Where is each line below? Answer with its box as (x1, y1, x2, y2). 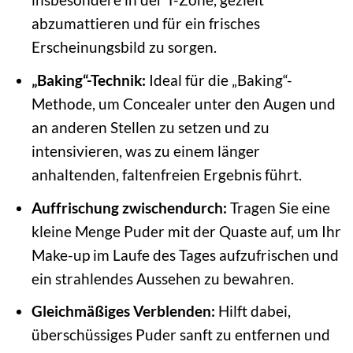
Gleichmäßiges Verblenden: (31, 302, 215, 321)
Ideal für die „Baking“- (145, 71, 292, 89)
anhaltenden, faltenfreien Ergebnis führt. (31, 165, 302, 184)
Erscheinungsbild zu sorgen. (31, 38, 217, 57)
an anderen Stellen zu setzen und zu (31, 118, 269, 136)
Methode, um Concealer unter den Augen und (31, 95, 336, 113)
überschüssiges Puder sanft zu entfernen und (31, 325, 330, 344)
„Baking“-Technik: (31, 71, 146, 89)
